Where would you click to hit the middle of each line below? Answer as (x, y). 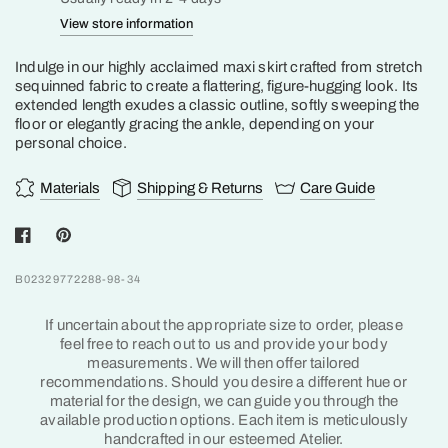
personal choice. (71, 143)
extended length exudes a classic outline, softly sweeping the (217, 105)
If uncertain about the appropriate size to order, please (224, 325)
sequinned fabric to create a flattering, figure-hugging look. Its (217, 86)
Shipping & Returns (200, 187)
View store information (126, 24)
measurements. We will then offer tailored (224, 363)
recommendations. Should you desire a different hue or (224, 382)
